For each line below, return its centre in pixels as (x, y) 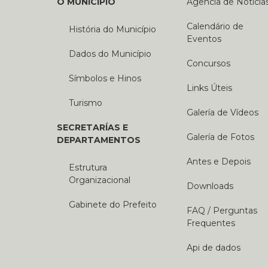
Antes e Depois (219, 162)
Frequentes (211, 223)
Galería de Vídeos (223, 113)
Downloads (210, 186)
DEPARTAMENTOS (99, 140)
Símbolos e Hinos (105, 79)
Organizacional (100, 180)
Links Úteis (210, 88)
